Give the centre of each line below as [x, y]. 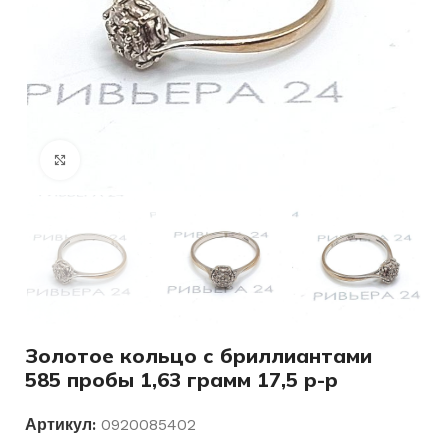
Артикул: [63, 424]
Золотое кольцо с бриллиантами [198, 355]
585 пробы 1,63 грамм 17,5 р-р [181, 379]
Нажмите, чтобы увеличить [168, 159]
